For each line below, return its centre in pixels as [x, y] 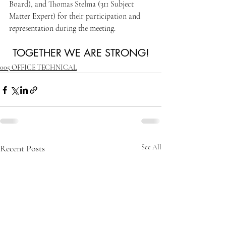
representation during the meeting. [62, 28]
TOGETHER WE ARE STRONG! [81, 53]
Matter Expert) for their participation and [76, 16]
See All [151, 147]
